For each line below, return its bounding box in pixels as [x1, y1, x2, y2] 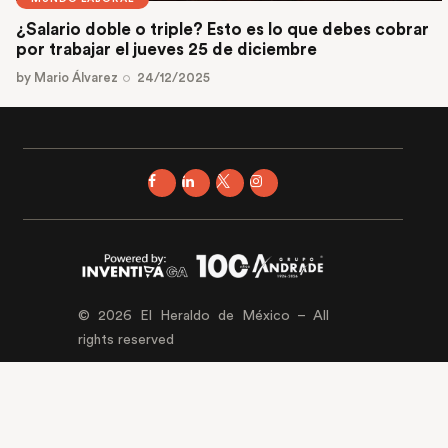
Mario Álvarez [34, 70, 118, 84]
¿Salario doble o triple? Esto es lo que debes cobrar [16, 21, 429, 39]
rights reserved [77, 333, 174, 348]
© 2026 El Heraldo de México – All [77, 309, 329, 324]
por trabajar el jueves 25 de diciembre [16, 41, 321, 59]
